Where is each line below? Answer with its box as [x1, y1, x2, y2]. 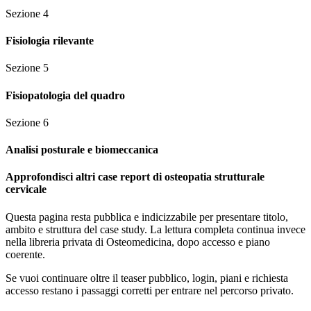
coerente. [6, 248, 45, 260]
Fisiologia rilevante [6, 34, 94, 47]
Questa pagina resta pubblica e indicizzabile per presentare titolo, [6, 210, 288, 223]
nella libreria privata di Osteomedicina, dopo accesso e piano [6, 235, 270, 248]
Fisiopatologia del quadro [6, 89, 125, 101]
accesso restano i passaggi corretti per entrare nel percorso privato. [6, 284, 294, 296]
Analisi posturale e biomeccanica [6, 144, 158, 156]
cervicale [6, 183, 47, 196]
